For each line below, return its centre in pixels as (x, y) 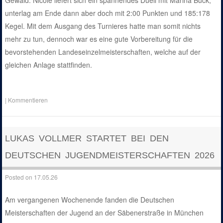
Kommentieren (28, 100)
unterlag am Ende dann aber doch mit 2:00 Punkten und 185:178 (108, 13)
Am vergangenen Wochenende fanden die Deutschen (90, 199)
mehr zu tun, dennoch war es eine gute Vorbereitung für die (99, 39)
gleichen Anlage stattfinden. (49, 65)
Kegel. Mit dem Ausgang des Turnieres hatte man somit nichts (103, 26)
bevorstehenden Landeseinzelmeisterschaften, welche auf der (103, 52)
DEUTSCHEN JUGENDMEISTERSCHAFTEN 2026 (110, 156)
